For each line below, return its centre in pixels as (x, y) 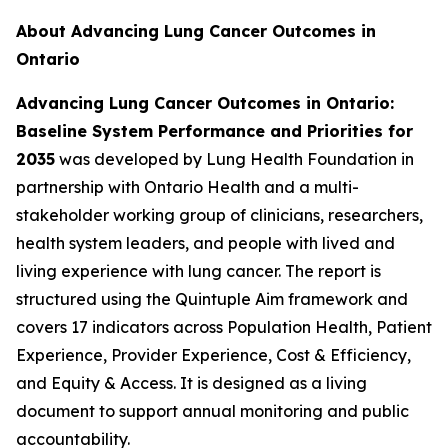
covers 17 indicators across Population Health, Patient (224, 327)
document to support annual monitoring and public (212, 411)
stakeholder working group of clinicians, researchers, (219, 215)
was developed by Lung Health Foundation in (234, 159)
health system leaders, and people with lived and (205, 243)
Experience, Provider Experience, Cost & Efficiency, (213, 355)
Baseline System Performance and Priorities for (214, 131)
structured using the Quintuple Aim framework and (212, 299)
